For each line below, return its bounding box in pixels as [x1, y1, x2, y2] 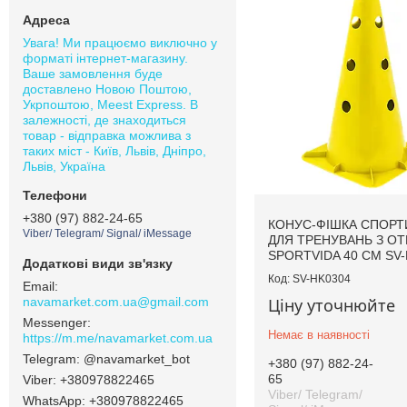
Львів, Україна [23, 158, 105, 174]
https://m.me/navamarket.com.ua [23, 330, 213, 345]
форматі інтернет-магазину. [23, 50, 188, 65]
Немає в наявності [268, 328, 370, 342]
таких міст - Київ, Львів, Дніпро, [23, 143, 206, 158]
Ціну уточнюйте [268, 294, 395, 317]
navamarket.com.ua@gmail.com [23, 293, 209, 309]
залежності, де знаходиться [23, 112, 186, 127]
